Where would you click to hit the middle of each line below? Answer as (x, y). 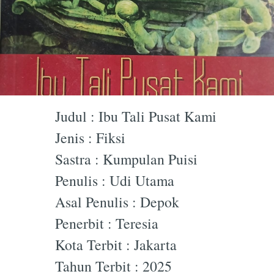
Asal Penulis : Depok (117, 202)
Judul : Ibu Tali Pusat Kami (136, 117)
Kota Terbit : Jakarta (116, 245)
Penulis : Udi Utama (115, 181)
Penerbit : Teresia (107, 224)
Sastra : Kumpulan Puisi (126, 159)
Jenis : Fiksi (90, 138)
